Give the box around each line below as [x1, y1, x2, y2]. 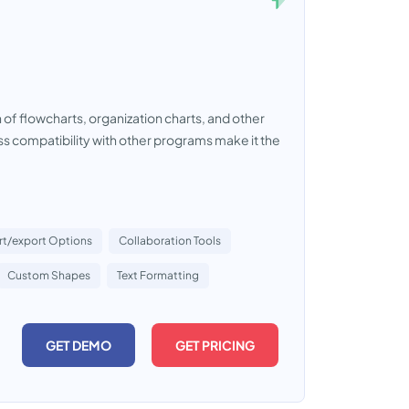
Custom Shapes [7, 268, 90, 282]
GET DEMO [46, 337, 111, 353]
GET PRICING [175, 337, 255, 353]
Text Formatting [117, 268, 199, 282]
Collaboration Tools [119, 234, 221, 247]
